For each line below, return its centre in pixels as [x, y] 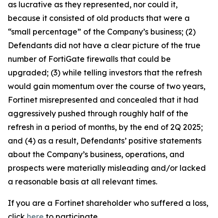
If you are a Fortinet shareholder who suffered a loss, [108, 203]
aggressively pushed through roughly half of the [98, 113]
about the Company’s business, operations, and [96, 154]
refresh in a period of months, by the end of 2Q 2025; [105, 127]
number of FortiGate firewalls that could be [89, 59]
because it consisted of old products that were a [99, 18]
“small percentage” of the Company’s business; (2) [102, 32]
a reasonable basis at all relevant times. [82, 182]
